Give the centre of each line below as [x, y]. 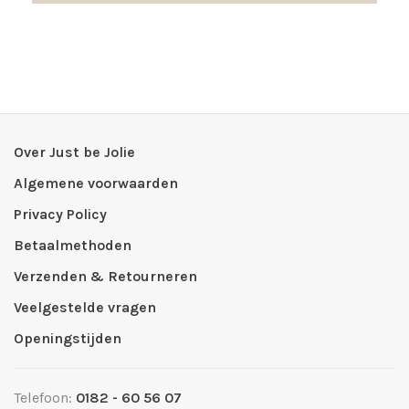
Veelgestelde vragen [85, 308]
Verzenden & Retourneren [105, 277]
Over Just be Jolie [74, 152]
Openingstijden [68, 339]
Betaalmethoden [73, 246]
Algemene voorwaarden [96, 184]
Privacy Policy [60, 215]
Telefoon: [45, 398]
